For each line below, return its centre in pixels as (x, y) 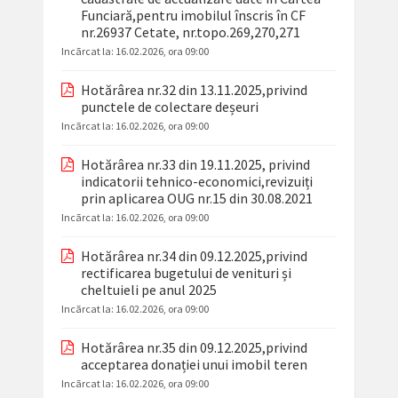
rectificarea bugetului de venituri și (186, 273)
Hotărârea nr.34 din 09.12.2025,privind (194, 256)
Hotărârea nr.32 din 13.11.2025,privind (194, 90)
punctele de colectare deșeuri (169, 107)
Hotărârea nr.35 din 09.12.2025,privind (194, 348)
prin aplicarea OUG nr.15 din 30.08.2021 (196, 199)
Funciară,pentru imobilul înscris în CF (193, 16)
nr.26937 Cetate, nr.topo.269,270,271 (190, 32)
